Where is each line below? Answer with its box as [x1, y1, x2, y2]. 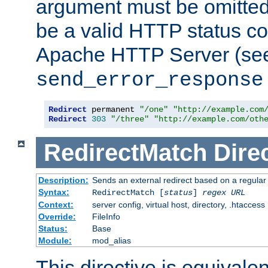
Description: [38, 175, 89, 185]
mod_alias [92, 236, 131, 246]
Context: [38, 200, 74, 210]
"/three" [111, 114, 149, 124]
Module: [38, 236, 72, 246]
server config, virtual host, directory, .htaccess [92, 200, 265, 210]
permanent [87, 105, 139, 115]
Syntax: [38, 187, 69, 197]
